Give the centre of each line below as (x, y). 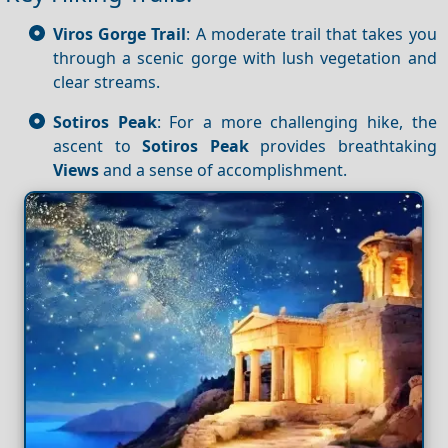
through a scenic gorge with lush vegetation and (245, 57)
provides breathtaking (342, 145)
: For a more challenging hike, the (296, 121)
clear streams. (106, 81)
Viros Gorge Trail (120, 33)
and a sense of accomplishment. (223, 169)
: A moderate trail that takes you (311, 33)
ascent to (98, 145)
